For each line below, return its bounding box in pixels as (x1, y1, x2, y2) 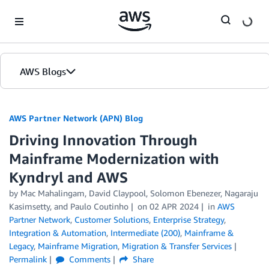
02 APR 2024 (149, 201, 199, 211)
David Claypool (89, 188, 146, 198)
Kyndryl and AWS (9, 169, 128, 186)
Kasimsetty (9, 201, 50, 211)
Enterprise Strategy (153, 214, 224, 225)
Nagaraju (225, 188, 258, 198)
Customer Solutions (74, 214, 149, 225)
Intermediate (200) (110, 228, 180, 238)
